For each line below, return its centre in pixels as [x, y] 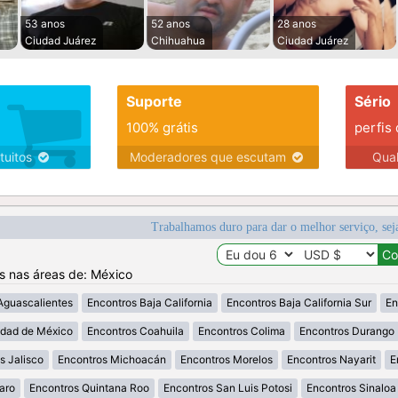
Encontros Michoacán [112, 360]
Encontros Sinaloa [351, 388]
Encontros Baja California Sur [299, 303]
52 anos [171, 24]
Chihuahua [178, 41]
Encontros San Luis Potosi [227, 388]
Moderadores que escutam [210, 157]
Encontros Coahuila [135, 331]
